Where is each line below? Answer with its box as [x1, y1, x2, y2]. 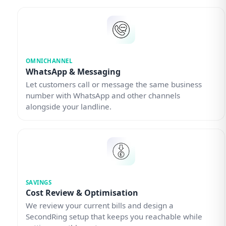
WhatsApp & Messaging [25, 66, 121, 77]
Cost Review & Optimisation [25, 187, 138, 198]
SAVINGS [25, 178, 52, 186]
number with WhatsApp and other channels [25, 90, 180, 100]
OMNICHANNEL [25, 57, 73, 65]
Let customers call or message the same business [25, 79, 202, 89]
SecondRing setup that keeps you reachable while [25, 211, 202, 221]
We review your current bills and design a [25, 200, 174, 210]
